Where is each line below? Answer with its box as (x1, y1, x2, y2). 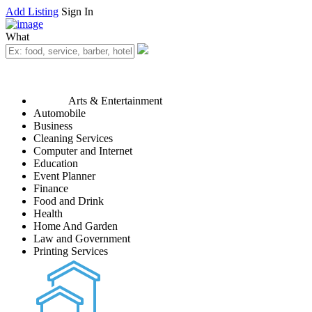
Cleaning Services (33, 132, 113, 144)
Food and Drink (33, 195, 104, 207)
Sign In (61, 6, 93, 17)
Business (33, 120, 72, 132)
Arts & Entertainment (68, 95, 162, 107)
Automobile (33, 107, 86, 119)
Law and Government (33, 233, 130, 244)
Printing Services (33, 245, 108, 257)
